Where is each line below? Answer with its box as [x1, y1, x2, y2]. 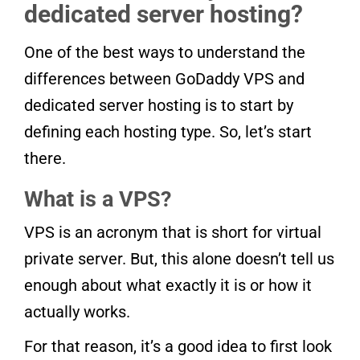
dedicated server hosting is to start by [24, 96, 293, 116]
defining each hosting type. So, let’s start [24, 122, 312, 142]
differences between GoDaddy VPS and [24, 69, 305, 89]
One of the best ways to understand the [24, 43, 305, 63]
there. [24, 149, 66, 169]
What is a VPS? [24, 186, 171, 213]
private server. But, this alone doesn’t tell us [24, 249, 334, 269]
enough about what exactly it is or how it [24, 276, 312, 296]
